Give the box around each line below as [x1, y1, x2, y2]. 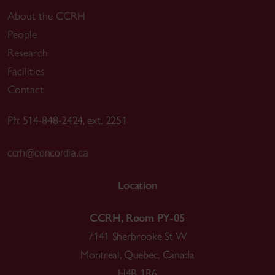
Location [117, 179, 158, 193]
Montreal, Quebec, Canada [80, 247, 195, 261]
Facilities [7, 64, 45, 79]
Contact [7, 83, 44, 97]
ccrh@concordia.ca [7, 147, 88, 158]
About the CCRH [7, 9, 85, 23]
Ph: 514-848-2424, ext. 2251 [7, 114, 127, 128]
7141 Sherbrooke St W [88, 229, 187, 243]
